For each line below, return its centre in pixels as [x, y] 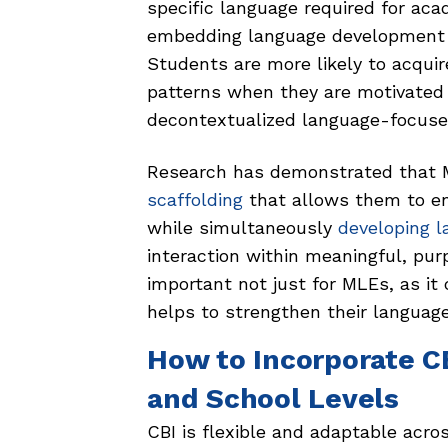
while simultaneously [242, 228]
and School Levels [273, 399]
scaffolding [195, 200]
